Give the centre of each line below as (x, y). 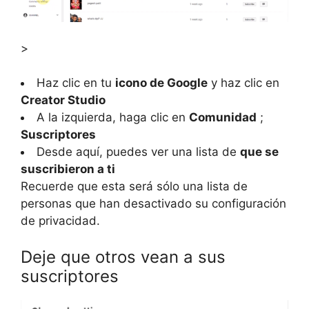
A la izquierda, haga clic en (113, 118)
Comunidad (223, 118)
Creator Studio (63, 100)
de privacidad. (60, 221)
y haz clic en (243, 83)
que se (259, 152)
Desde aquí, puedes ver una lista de (138, 152)
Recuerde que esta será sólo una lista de (134, 187)
